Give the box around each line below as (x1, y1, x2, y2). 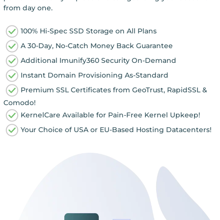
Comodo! (3, 98, 36, 107)
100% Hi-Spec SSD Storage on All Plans (20, 26, 157, 35)
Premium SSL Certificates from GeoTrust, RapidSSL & (20, 85, 207, 94)
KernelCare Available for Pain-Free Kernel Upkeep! (20, 110, 200, 119)
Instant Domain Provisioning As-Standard (20, 70, 168, 80)
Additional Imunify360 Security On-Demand (20, 55, 176, 65)
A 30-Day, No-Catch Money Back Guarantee (20, 41, 173, 50)
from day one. (3, 3, 53, 12)
